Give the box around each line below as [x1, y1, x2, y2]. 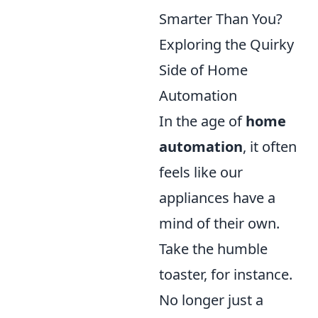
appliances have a [159, 188, 275, 207]
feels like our [159, 163, 243, 182]
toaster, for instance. [159, 265, 292, 284]
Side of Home [159, 60, 248, 79]
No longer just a [159, 290, 263, 309]
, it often [243, 137, 297, 156]
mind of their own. [159, 214, 280, 233]
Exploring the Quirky [159, 35, 294, 54]
